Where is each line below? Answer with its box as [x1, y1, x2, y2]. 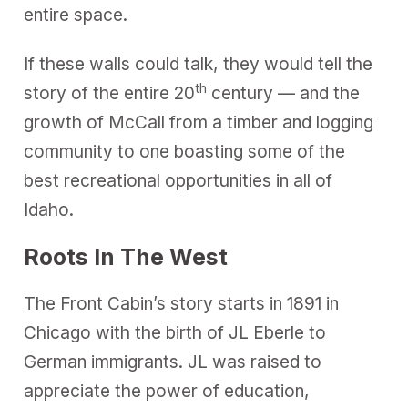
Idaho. [24, 199, 79, 221]
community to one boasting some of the [24, 141, 346, 163]
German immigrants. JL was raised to [24, 352, 322, 373]
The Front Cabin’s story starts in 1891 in [24, 293, 340, 315]
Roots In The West [24, 243, 229, 271]
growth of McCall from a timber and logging [24, 112, 374, 134]
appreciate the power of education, [24, 381, 311, 403]
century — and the [207, 83, 361, 105]
